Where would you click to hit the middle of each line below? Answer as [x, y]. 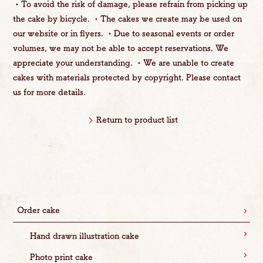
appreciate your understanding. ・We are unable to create [124, 63]
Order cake [39, 210]
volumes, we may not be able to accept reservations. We [121, 48]
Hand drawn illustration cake [84, 236]
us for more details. [50, 92]
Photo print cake [61, 257]
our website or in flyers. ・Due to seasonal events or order [124, 33]
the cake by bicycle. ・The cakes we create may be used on [128, 18]
